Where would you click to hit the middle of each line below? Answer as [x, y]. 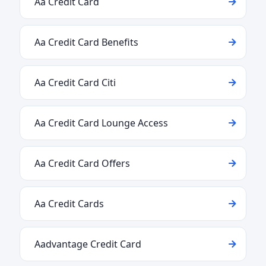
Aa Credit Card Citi [75, 83]
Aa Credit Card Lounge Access [101, 123]
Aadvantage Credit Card [88, 244]
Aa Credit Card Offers [82, 163]
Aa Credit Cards [69, 204]
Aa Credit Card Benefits [86, 42]
